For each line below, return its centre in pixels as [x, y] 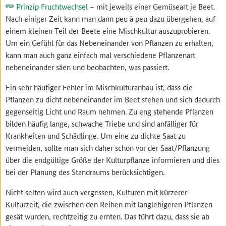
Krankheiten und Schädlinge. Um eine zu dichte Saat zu [96, 135]
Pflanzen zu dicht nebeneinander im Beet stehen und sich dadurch [113, 99]
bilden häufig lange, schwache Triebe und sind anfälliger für [102, 123]
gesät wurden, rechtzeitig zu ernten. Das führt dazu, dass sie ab [108, 216]
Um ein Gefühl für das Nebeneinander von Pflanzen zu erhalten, [110, 42]
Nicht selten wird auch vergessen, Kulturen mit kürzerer [97, 192]
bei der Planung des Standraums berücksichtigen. [85, 172]
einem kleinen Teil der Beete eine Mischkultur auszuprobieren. [108, 30]
